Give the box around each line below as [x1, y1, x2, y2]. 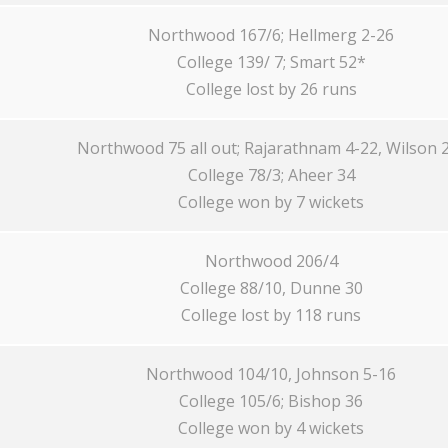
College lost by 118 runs [181, 304, 361, 326]
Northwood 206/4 [204, 250, 338, 272]
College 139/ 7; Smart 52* [176, 51, 366, 73]
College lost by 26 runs [185, 78, 357, 100]
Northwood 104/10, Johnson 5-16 [146, 363, 396, 385]
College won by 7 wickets [178, 191, 364, 213]
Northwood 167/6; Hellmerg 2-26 [148, 24, 394, 46]
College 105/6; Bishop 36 [179, 390, 363, 412]
